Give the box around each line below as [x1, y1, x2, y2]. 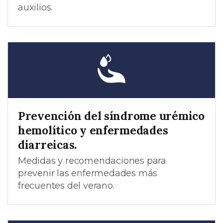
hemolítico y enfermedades [18, 122, 168, 137]
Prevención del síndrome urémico [18, 108, 205, 123]
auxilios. [18, 2, 53, 13]
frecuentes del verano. [18, 180, 114, 191]
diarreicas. [18, 137, 77, 152]
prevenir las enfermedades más [18, 167, 158, 179]
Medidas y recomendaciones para [18, 155, 166, 166]
